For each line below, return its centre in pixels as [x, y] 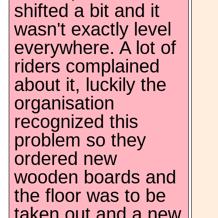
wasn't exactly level [93, 29]
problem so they [80, 140]
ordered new [65, 159]
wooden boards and [95, 177]
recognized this [76, 122]
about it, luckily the [90, 85]
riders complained [87, 66]
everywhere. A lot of [95, 48]
